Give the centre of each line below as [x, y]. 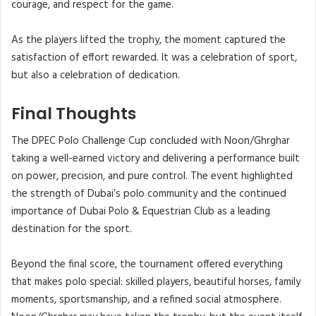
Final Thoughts [74, 113]
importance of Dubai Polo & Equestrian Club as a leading [141, 212]
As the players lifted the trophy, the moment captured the [148, 40]
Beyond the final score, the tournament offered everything [147, 265]
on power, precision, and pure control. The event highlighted [152, 177]
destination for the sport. [72, 230]
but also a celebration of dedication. [96, 75]
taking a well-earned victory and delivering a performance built [156, 159]
